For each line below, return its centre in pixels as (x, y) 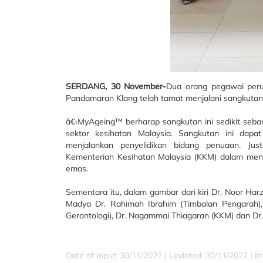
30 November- (139, 86)
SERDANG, (86, 86)
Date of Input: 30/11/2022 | (117, 255)
